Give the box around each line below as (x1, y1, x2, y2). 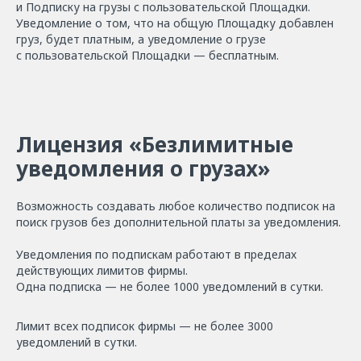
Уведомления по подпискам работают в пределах (16, 246, 297, 262)
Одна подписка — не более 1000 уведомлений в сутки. (16, 278, 323, 294)
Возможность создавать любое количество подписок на (16, 197, 335, 214)
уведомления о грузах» (16, 153, 271, 183)
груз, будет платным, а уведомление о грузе (16, 31, 266, 47)
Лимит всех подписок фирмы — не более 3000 (16, 317, 273, 334)
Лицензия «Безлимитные (16, 129, 293, 159)
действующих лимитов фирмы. (16, 262, 188, 278)
